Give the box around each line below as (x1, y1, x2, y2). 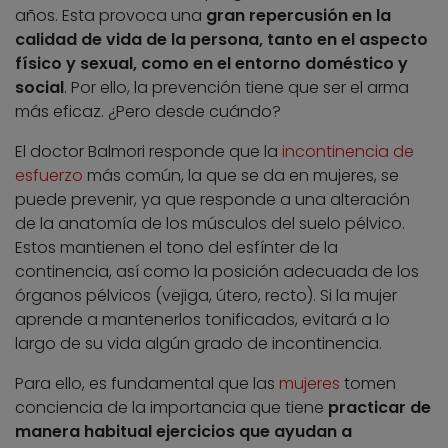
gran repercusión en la (206, 3, 391, 27)
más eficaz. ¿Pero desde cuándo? (15, 99, 281, 123)
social (15, 75, 64, 99)
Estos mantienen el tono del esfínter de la (15, 235, 338, 259)
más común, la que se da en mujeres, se (83, 163, 399, 187)
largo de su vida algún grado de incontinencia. (15, 331, 382, 355)
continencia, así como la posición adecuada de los (15, 259, 419, 283)
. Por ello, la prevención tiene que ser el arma (64, 75, 409, 99)
